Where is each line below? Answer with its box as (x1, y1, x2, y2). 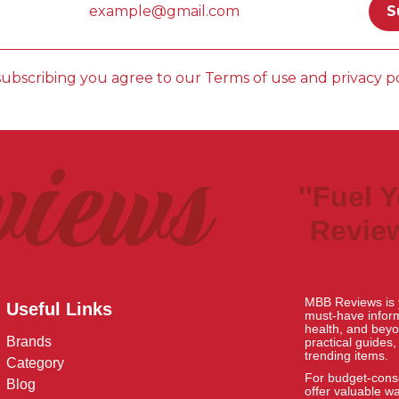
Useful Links (6, 299, 113, 319)
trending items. (304, 348, 388, 362)
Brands (6, 334, 53, 349)
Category (6, 355, 65, 370)
